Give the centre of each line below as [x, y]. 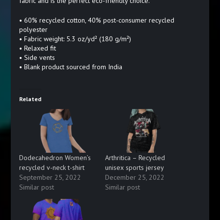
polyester [33, 30]
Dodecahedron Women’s [55, 157]
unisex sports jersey [135, 167]
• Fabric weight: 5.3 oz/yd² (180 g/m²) [75, 39]
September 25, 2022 [50, 177]
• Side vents [37, 58]
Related [30, 99]
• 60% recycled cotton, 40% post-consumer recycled [96, 20]
